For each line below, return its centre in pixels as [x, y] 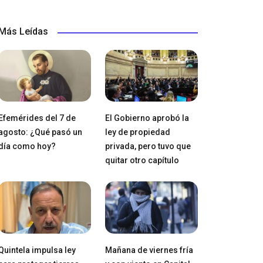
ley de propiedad [137, 132]
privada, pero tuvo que [148, 146]
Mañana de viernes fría [149, 250]
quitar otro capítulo [142, 161]
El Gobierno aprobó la [147, 118]
